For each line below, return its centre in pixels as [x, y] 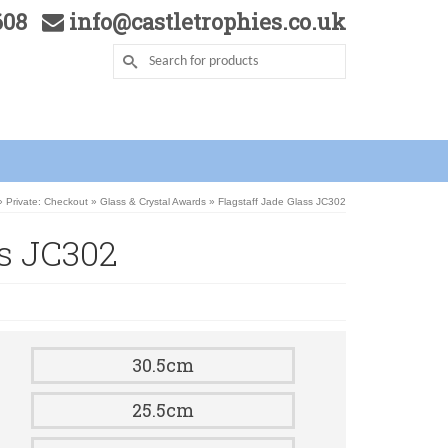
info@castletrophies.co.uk [204, 21]
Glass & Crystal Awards [153, 201]
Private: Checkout [47, 201]
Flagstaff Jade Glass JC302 [280, 201]
